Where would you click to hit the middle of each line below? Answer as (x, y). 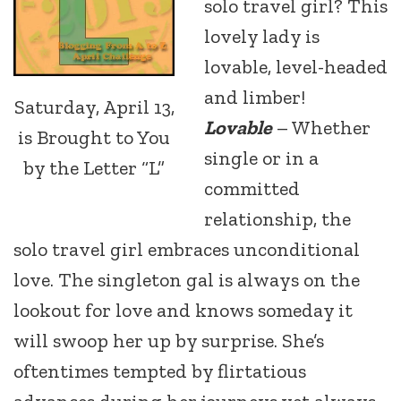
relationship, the (277, 219)
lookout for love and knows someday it (183, 310)
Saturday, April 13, (94, 107)
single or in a (261, 158)
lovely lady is (262, 36)
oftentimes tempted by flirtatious (160, 371)
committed (252, 188)
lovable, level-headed (296, 67)
